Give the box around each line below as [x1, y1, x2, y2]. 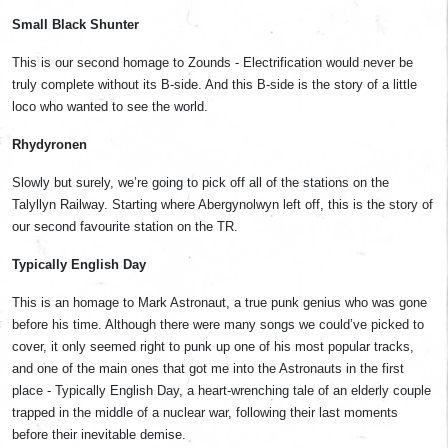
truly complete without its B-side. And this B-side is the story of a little [12, 77, 417, 92]
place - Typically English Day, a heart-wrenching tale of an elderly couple [12, 383, 431, 398]
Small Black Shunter [12, 17, 139, 32]
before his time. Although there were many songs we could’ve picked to [12, 317, 424, 332]
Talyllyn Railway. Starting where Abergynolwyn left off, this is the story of [12, 197, 433, 212]
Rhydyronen [12, 137, 87, 152]
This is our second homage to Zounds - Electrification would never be [12, 55, 413, 70]
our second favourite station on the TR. [12, 219, 238, 234]
